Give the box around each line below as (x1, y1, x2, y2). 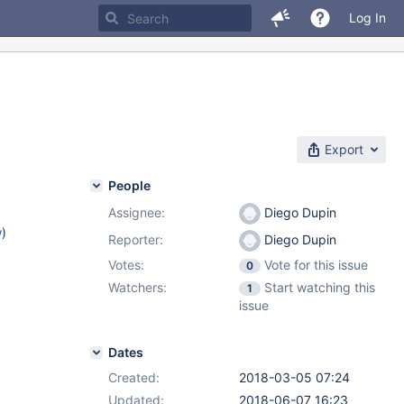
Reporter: (108, 232, 163, 247)
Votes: (108, 257, 144, 272)
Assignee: (108, 205, 165, 220)
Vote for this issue (264, 257, 368, 272)
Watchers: (108, 280, 167, 295)
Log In (349, 10, 386, 25)
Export (325, 142, 363, 157)
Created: (108, 370, 160, 385)
